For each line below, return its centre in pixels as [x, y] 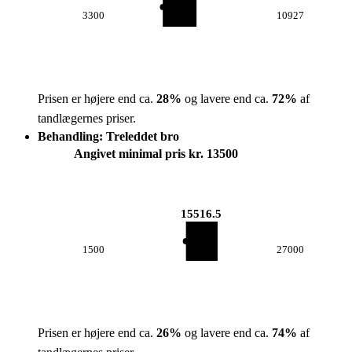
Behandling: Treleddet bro [108, 136]
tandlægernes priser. [87, 118]
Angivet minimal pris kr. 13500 [156, 154]
